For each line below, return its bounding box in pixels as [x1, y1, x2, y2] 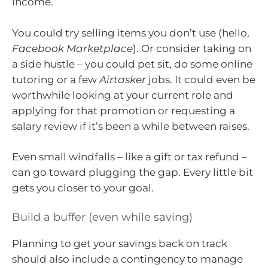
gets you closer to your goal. [12, 182, 154, 194]
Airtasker [99, 73, 146, 86]
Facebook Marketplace [12, 42, 133, 54]
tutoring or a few [12, 73, 99, 86]
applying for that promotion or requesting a [12, 104, 235, 117]
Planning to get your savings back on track [12, 237, 227, 249]
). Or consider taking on [133, 42, 251, 54]
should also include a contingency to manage [12, 252, 243, 265]
